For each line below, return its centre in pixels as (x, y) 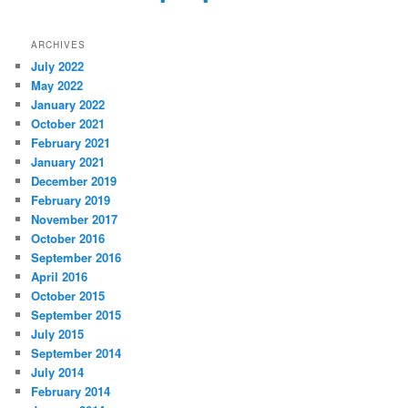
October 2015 (68, 295)
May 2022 (57, 85)
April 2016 (60, 276)
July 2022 (58, 66)
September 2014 (76, 352)
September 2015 (76, 314)
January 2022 (68, 104)
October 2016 (68, 238)
